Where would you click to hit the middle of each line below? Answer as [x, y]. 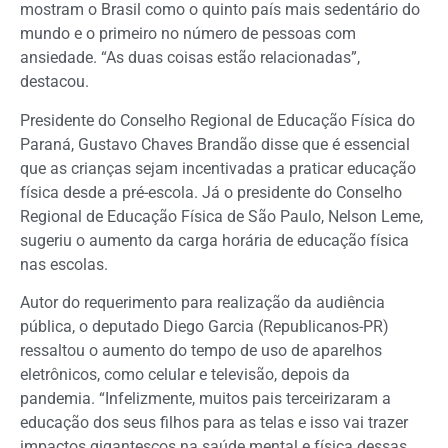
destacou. [54, 82]
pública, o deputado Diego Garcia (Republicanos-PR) [204, 327]
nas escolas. [64, 264]
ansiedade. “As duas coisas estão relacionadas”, [190, 58]
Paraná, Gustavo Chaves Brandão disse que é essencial [215, 144]
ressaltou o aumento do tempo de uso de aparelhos [201, 351]
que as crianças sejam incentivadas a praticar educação [218, 168]
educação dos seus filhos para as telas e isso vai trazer [214, 423]
